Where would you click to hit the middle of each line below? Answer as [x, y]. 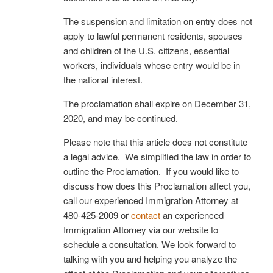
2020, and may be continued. [121, 118]
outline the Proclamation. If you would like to [151, 171]
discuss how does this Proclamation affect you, [157, 185]
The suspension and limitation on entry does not [158, 21]
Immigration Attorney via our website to [141, 229]
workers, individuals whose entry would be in [152, 65]
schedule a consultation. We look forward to [150, 244]
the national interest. [103, 79]
